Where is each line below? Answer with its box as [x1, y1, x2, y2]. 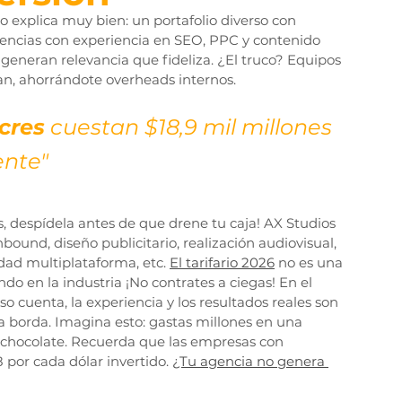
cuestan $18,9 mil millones [45, 114, 337, 141]
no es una [275, 254, 346, 272]
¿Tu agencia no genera [172, 353, 328, 371]
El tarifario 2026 [170, 254, 275, 272]
